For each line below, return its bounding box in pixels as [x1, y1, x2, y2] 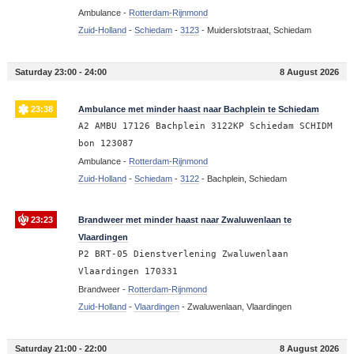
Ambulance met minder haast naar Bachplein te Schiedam [77, 104, 319, 114]
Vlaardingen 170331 [77, 265, 178, 277]
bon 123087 [77, 137, 134, 149]
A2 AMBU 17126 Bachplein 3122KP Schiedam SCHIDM [77, 120, 333, 131]
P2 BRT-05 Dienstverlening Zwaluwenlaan [77, 248, 288, 259]
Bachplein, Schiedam [206, 173, 287, 183]
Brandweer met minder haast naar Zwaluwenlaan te [77, 214, 292, 224]
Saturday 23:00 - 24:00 [14, 66, 107, 77]
